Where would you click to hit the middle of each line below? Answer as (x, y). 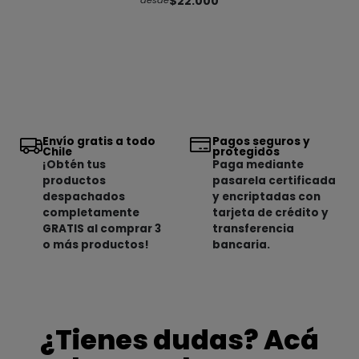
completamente (91, 213)
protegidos (246, 152)
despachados (83, 197)
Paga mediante (258, 165)
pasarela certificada (274, 181)
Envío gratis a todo (99, 142)
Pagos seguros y (262, 142)
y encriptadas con (267, 197)
